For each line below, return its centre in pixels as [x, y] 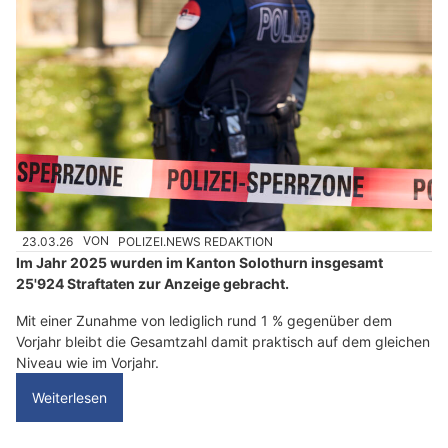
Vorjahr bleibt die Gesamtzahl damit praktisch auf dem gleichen [223, 341]
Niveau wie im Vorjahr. [87, 362]
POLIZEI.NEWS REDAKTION [196, 241]
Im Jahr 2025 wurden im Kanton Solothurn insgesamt [199, 262]
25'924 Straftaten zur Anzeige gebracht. [152, 283]
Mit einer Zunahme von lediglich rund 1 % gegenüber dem [204, 320]
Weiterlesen [69, 397]
